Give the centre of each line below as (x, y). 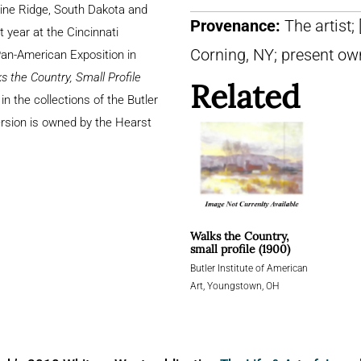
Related (245, 96)
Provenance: (237, 26)
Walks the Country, (240, 237)
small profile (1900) (240, 249)
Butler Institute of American (249, 269)
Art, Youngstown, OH (234, 286)
